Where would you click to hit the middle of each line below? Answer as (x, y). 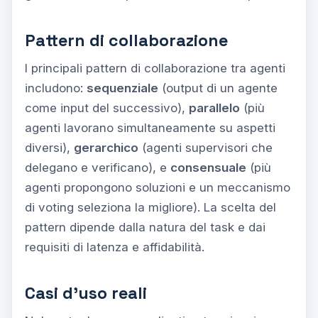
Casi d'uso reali (86, 293)
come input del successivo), (107, 108)
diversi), (49, 147)
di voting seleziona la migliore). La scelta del (150, 207)
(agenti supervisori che (205, 147)
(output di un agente (218, 88)
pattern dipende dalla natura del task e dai (145, 227)
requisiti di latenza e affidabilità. (115, 247)
